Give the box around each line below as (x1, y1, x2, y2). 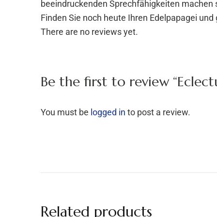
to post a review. (125, 107, 190, 117)
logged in (91, 107, 125, 117)
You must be (41, 107, 91, 117)
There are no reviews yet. (41, 27, 138, 37)
